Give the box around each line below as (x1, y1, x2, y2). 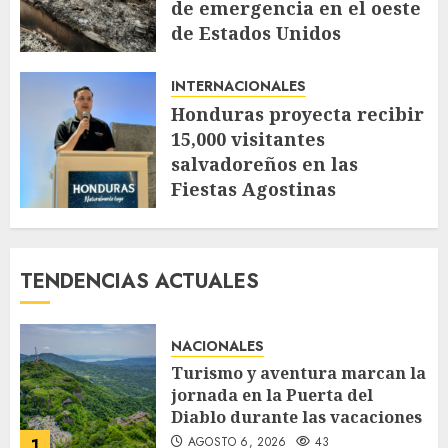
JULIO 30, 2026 (187, 206, 273, 225)
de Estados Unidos (171, 20, 341, 45)
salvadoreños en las (171, 151, 358, 176)
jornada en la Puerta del (171, 383, 373, 406)
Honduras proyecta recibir (171, 101, 424, 126)
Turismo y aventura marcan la (171, 361, 426, 384)
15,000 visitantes (171, 126, 325, 151)
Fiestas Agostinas (171, 176, 336, 201)
